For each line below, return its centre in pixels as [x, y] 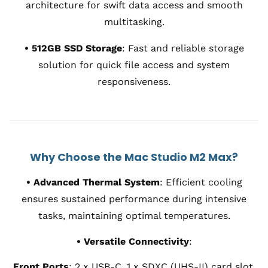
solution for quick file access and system [134, 65]
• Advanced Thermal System [93, 182]
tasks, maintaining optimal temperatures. [134, 215]
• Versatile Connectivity [133, 241]
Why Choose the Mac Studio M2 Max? [134, 157]
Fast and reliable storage [186, 48]
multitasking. [134, 22]
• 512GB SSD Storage [73, 48]
